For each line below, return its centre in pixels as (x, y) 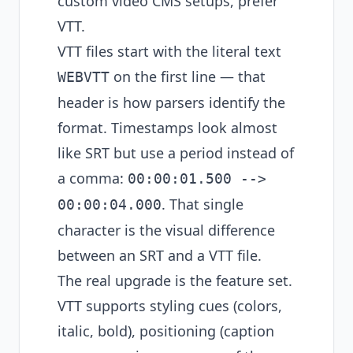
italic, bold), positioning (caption (166, 331)
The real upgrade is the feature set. (175, 281)
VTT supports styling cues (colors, (170, 306)
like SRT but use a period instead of (176, 153)
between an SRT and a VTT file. (160, 255)
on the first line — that (188, 76)
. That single (203, 204)
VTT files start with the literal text (169, 51)
